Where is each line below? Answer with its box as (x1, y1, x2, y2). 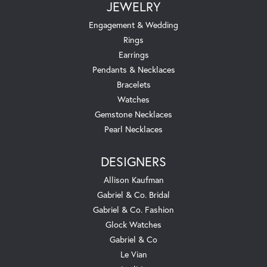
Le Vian (120, 248, 147, 260)
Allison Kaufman (103, 173, 164, 185)
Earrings (118, 48, 149, 60)
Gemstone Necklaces (95, 108, 172, 120)
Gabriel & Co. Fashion (93, 203, 174, 215)
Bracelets (116, 78, 151, 90)
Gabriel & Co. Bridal (97, 188, 170, 200)
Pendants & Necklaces (92, 63, 175, 75)
